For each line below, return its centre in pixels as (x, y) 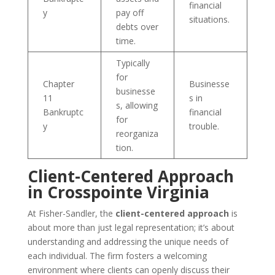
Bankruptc (63, 112)
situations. (209, 19)
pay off (130, 13)
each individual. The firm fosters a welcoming (117, 256)
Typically (133, 63)
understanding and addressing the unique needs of (128, 242)
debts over (137, 27)
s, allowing (137, 105)
